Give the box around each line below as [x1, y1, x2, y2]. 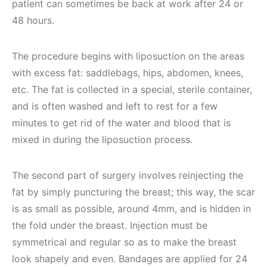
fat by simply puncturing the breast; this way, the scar [12, 186, 255, 198]
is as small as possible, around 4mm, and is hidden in [12, 203, 251, 215]
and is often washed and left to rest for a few [12, 100, 218, 112]
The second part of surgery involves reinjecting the [12, 169, 243, 181]
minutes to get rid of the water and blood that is [12, 117, 231, 129]
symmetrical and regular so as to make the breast [12, 236, 237, 248]
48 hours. [12, 14, 54, 26]
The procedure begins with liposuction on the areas [12, 50, 244, 62]
